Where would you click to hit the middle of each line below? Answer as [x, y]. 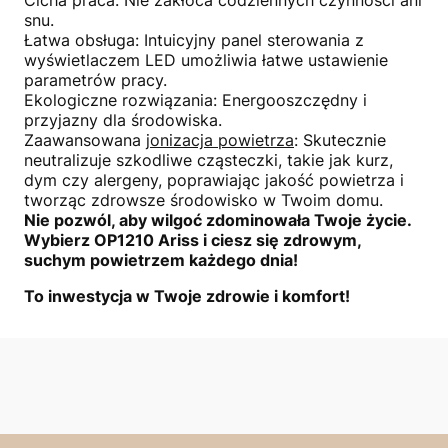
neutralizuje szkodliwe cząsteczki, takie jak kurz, [208, 159]
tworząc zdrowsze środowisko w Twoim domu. [203, 199]
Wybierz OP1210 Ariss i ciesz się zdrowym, [192, 239]
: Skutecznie [340, 139]
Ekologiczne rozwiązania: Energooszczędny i [195, 99]
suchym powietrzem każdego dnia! [161, 259]
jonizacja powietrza [220, 139]
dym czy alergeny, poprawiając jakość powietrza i [214, 179]
